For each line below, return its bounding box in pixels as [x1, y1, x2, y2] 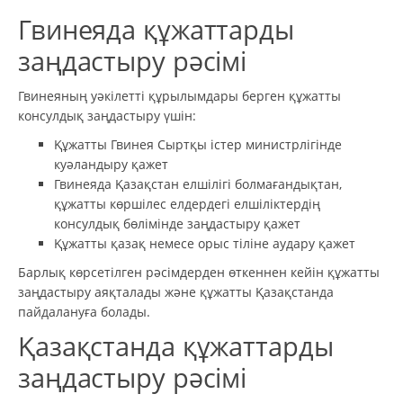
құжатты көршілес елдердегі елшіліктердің [54, 194, 320, 212]
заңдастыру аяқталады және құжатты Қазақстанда [18, 282, 334, 300]
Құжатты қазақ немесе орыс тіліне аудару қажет [54, 234, 355, 252]
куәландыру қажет [54, 155, 168, 173]
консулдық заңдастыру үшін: [18, 106, 196, 124]
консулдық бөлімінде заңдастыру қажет [54, 214, 300, 232]
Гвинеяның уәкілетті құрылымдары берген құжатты [18, 86, 341, 104]
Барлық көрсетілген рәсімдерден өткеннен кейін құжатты [18, 263, 380, 281]
